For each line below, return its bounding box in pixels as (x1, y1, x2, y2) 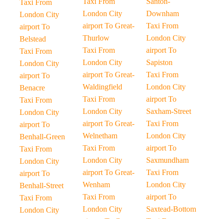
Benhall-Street (20, 181, 64, 190)
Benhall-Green (20, 132, 65, 141)
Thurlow (83, 34, 110, 42)
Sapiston (146, 58, 173, 66)
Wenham (83, 180, 110, 189)
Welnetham (83, 131, 118, 140)
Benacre (20, 84, 45, 92)
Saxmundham (146, 156, 189, 164)
